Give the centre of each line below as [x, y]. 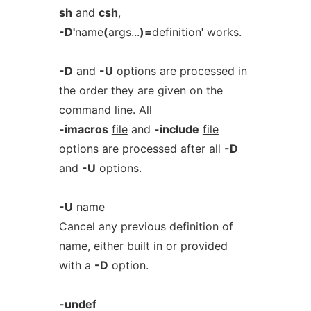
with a [76, 265]
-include [176, 129]
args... [124, 32]
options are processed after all [141, 149]
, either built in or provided [157, 246]
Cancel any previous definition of [146, 226]
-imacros [83, 129]
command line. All [105, 110]
